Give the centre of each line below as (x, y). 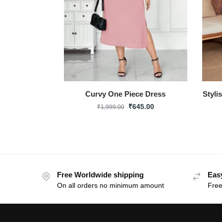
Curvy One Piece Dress (126, 94)
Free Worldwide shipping (100, 174)
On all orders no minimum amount (110, 185)
